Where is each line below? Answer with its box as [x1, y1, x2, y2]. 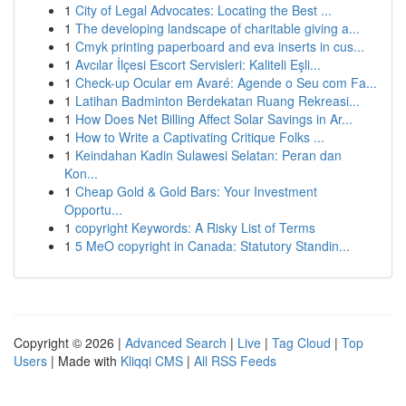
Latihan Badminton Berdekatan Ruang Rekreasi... [75, 92, 360, 110]
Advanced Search [125, 333, 227, 352]
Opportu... [64, 200, 122, 218]
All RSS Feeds [194, 352, 276, 370]
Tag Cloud [272, 333, 331, 352]
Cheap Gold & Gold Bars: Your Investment [75, 182, 317, 200]
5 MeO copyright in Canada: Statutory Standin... [75, 237, 350, 255]
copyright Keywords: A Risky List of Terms [75, 218, 315, 237]
